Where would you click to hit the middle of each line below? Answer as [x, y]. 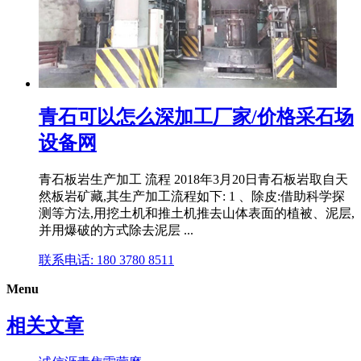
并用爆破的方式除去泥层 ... [116, 230]
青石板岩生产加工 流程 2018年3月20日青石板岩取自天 [193, 180]
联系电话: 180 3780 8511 [106, 260]
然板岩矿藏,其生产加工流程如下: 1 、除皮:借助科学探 [192, 197]
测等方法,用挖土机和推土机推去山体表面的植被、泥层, [197, 214]
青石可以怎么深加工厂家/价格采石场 [196, 117]
